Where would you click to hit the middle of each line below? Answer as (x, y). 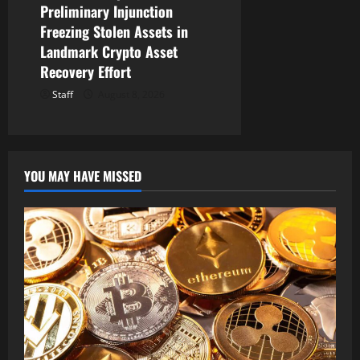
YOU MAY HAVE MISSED (83, 176)
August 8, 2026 (130, 94)
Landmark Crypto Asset (109, 51)
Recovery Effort (86, 71)
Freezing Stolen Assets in (114, 31)
